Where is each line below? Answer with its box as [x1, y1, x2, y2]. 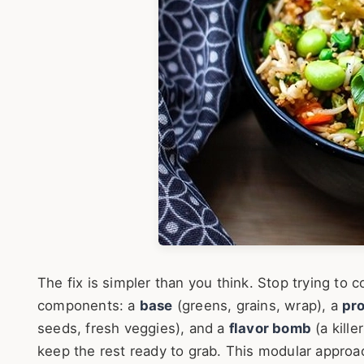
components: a [37, 297, 140, 314]
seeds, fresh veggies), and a [37, 320, 229, 337]
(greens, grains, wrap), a [172, 297, 343, 314]
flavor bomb [228, 320, 312, 337]
